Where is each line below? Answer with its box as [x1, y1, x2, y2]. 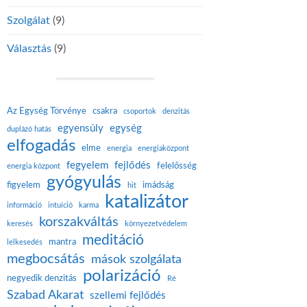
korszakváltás [39, 215, 119, 230]
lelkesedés [7, 238, 42, 247]
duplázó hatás [7, 125, 51, 134]
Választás [7, 43, 51, 55]
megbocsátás [7, 252, 85, 267]
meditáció [82, 233, 144, 248]
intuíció [48, 201, 73, 210]
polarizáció [83, 268, 161, 285]
